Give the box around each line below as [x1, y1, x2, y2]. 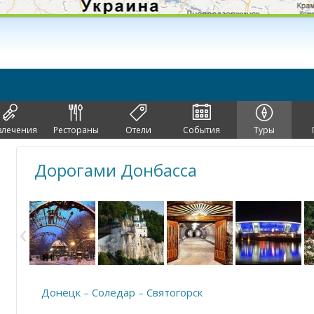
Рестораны [53, 124, 99, 136]
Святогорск [146, 285, 203, 299]
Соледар [92, 285, 135, 299]
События [182, 124, 220, 136]
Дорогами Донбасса [34, 158, 197, 182]
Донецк [41, 285, 81, 299]
